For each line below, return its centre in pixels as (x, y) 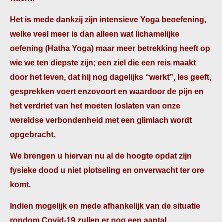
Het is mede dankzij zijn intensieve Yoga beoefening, (108, 20)
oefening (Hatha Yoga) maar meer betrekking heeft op (110, 48)
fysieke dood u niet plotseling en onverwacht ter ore (107, 170)
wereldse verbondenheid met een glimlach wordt (101, 120)
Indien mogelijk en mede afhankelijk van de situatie (105, 206)
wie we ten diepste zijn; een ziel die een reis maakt (103, 63)
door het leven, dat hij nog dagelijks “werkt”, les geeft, (111, 77)
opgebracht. (33, 135)
